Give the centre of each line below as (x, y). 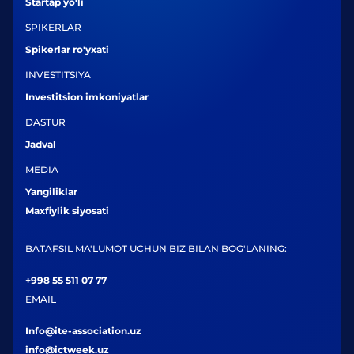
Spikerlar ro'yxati (67, 49)
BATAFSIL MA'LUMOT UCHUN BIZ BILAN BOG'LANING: (156, 249)
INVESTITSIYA (58, 75)
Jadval (41, 144)
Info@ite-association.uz (83, 331)
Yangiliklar (51, 192)
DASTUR (45, 122)
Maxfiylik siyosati (67, 211)
